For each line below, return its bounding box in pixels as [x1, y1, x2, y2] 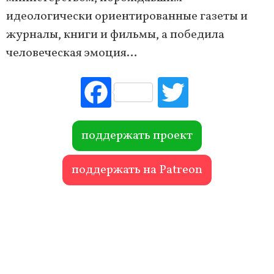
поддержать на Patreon [72, 161, 202, 179]
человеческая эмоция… [6, 44, 137, 62]
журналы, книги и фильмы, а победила [6, 26, 224, 43]
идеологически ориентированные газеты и [6, 7, 248, 25]
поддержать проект [81, 127, 193, 144]
